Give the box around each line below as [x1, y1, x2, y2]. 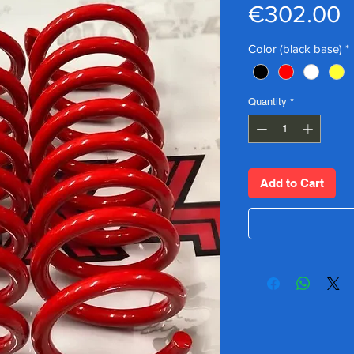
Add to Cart [260, 175, 324, 190]
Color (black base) [248, 42, 342, 56]
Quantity [248, 96, 287, 108]
